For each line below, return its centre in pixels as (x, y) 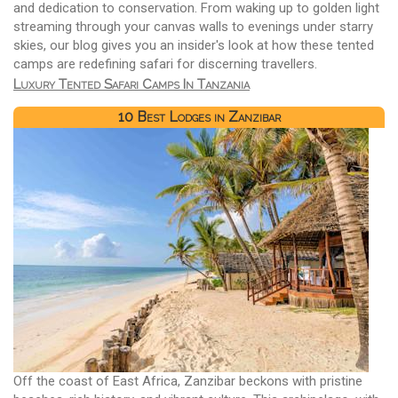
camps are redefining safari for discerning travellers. (165, 64)
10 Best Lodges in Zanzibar (199, 117)
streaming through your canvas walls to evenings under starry (193, 26)
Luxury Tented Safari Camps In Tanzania (131, 84)
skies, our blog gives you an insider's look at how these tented (194, 45)
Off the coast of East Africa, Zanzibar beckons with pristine (188, 382)
